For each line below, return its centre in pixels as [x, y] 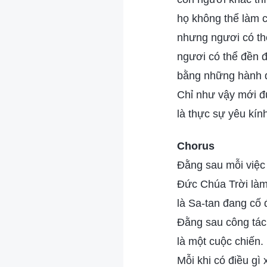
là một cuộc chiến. [220, 241]
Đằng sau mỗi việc [221, 165]
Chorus [196, 146]
